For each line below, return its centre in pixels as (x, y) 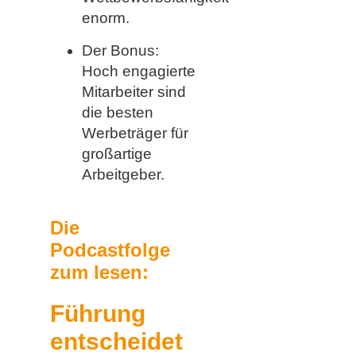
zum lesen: (99, 272)
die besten (117, 112)
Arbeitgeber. (123, 174)
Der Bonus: (120, 50)
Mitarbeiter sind (133, 91)
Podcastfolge (110, 250)
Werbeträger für (135, 133)
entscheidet (116, 341)
